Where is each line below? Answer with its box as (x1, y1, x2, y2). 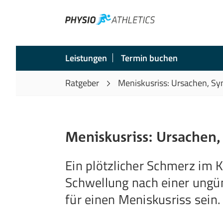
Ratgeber (65, 76, 99, 90)
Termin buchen (121, 51, 178, 65)
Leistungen (65, 51, 107, 65)
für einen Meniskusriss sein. (65, 190, 221, 209)
